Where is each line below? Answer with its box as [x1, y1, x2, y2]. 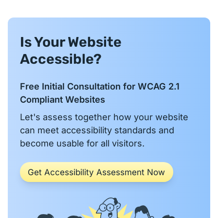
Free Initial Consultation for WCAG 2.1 [20, 81, 180, 92]
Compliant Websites [20, 94, 106, 105]
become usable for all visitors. [20, 138, 145, 149]
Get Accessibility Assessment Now [28, 167, 165, 178]
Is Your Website [20, 34, 122, 51]
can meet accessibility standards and [20, 125, 175, 136]
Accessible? [20, 51, 102, 68]
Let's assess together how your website [20, 111, 189, 123]
